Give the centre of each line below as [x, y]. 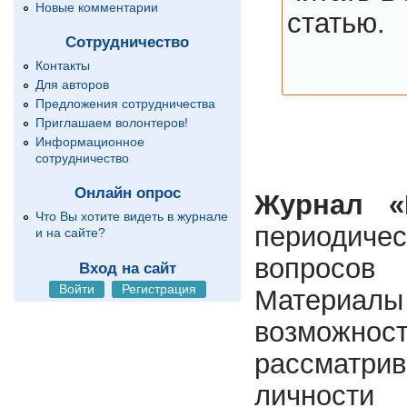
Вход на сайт [127, 268]
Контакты [63, 66]
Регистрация [159, 289]
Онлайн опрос [127, 194]
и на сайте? [71, 233]
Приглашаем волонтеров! [112, 122]
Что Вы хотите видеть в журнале [132, 217]
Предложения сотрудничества [126, 103]
